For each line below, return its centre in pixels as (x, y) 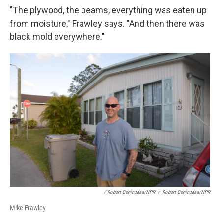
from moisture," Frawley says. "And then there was (107, 24)
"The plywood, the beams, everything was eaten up (108, 10)
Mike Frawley (28, 208)
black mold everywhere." (57, 37)
